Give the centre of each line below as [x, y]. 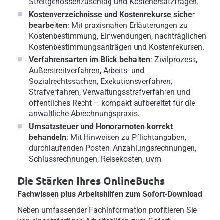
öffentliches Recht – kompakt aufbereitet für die [112, 103]
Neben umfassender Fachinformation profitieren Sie [107, 210]
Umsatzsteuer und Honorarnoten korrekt [101, 126]
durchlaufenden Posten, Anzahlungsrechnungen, [113, 148]
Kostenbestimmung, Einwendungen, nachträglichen [118, 36]
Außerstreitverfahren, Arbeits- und [87, 70]
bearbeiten [48, 25]
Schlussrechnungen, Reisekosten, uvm [95, 159]
